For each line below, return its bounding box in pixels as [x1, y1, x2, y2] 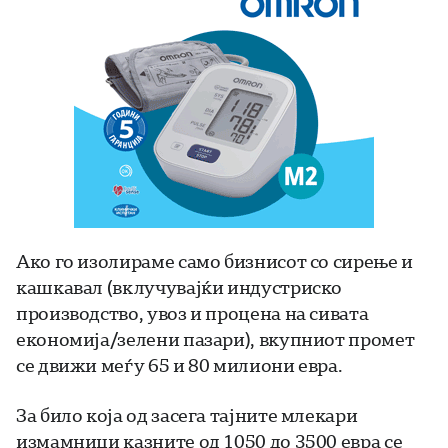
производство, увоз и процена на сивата [16, 301, 369, 326]
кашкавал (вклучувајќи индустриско [16, 275, 343, 300]
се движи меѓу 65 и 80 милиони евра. [16, 353, 343, 378]
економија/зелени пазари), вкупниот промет [16, 327, 415, 352]
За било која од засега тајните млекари [16, 403, 358, 428]
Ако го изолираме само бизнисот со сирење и [16, 249, 413, 274]
